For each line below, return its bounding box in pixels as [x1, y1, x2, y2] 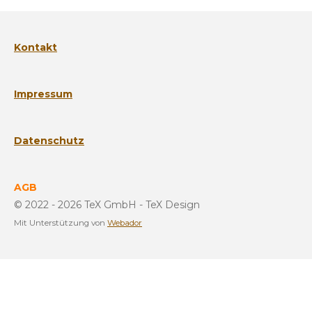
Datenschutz [14, 134, 84, 147]
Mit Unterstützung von [14, 218, 107, 228]
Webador [107, 218, 142, 228]
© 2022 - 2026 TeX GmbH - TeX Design [14, 198, 200, 211]
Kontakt [14, 41, 57, 54]
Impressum [14, 88, 72, 100]
